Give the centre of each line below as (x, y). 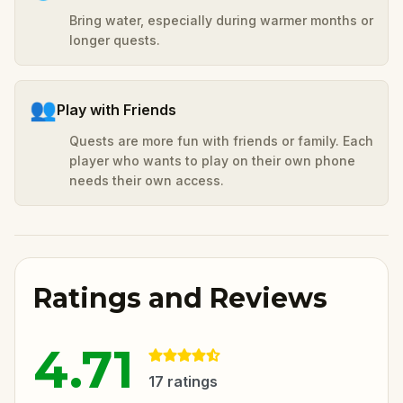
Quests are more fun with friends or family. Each (221, 140)
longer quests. (115, 40)
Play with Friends (116, 109)
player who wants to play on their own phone (212, 160)
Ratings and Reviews (180, 298)
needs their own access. (147, 180)
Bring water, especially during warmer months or (221, 20)
